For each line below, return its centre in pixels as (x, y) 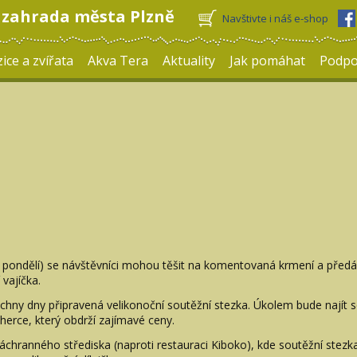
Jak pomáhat (267, 61)
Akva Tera (118, 61)
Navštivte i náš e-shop (275, 18)
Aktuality (189, 61)
